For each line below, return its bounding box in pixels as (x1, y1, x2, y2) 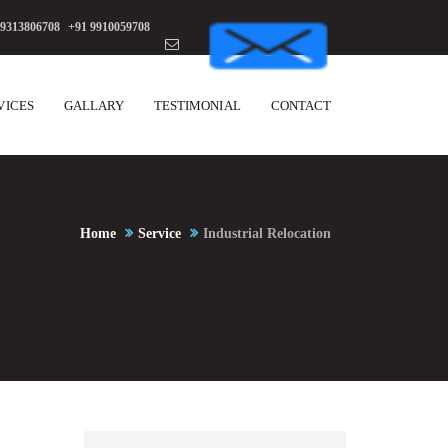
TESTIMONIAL (154, 98, 241, 113)
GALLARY (63, 98, 125, 113)
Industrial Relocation (203, 226, 331, 241)
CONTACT (270, 98, 331, 113)
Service (138, 226, 181, 241)
